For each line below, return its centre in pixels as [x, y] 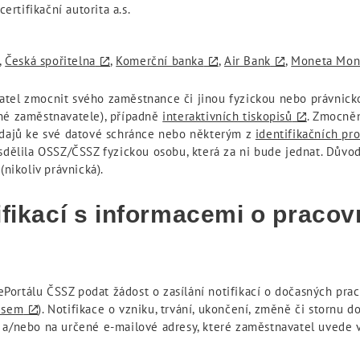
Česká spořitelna [50, 61]
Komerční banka [160, 61]
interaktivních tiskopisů [227, 117]
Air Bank [247, 61]
